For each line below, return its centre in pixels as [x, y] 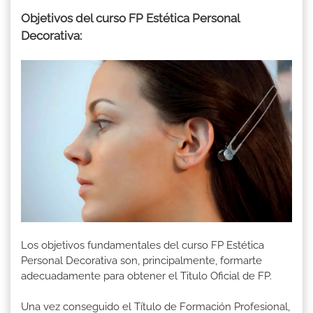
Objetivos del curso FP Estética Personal [130, 18]
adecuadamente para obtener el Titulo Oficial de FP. [146, 276]
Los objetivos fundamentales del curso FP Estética [143, 246]
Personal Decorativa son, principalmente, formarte [141, 261]
